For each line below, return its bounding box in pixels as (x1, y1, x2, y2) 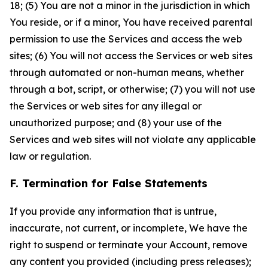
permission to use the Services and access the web (10, 33, 242, 45)
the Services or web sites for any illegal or (10, 100, 202, 112)
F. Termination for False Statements (10, 176, 208, 190)
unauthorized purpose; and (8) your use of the (10, 117, 222, 129)
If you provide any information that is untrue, (10, 205, 217, 217)
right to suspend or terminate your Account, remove (10, 239, 248, 251)
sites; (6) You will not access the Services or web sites (10, 50, 252, 62)
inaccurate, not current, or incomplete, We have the (10, 222, 248, 234)
